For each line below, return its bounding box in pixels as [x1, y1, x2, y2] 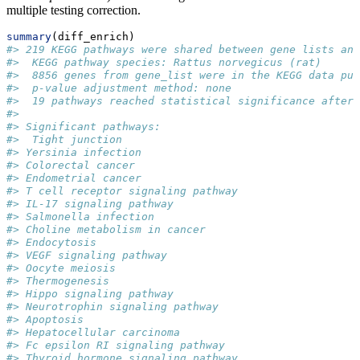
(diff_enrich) [51, 31, 135, 43]
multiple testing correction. [6, 3, 141, 18]
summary [6, 31, 51, 43]
